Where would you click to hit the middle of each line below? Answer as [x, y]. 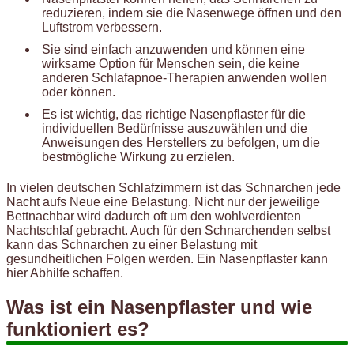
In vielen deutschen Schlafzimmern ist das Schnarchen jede [173, 187]
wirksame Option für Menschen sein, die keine [171, 63]
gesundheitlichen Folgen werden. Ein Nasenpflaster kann [167, 258]
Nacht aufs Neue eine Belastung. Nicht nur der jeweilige [163, 201]
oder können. [79, 92]
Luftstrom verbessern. [102, 27]
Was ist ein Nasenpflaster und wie [159, 307]
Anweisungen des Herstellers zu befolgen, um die [181, 142]
